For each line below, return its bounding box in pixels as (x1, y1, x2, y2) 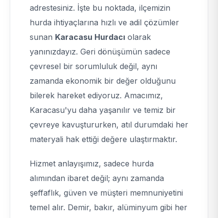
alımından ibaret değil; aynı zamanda (30, 173, 164, 183)
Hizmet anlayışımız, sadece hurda (30, 159, 154, 168)
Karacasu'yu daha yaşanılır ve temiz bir (30, 105, 176, 115)
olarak (125, 32, 151, 42)
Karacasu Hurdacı (55, 32, 125, 42)
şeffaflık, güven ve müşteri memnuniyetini (30, 188, 183, 198)
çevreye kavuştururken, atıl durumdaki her (30, 120, 188, 129)
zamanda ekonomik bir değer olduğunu (30, 76, 176, 86)
